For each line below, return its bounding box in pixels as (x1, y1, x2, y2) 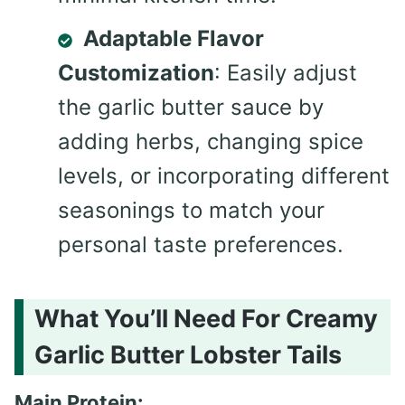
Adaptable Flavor (83, 25, 264, 52)
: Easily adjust (214, 60, 357, 87)
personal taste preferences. (58, 231, 344, 259)
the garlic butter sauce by (58, 94, 324, 121)
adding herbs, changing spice (58, 128, 363, 155)
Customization (58, 60, 214, 87)
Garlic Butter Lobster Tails (34, 339, 342, 370)
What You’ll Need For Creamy (34, 303, 378, 334)
